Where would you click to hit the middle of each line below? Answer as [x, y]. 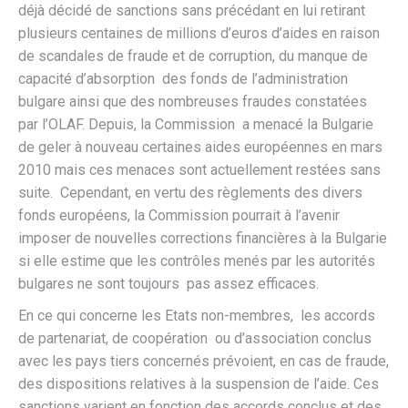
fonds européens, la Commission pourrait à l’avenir [179, 215]
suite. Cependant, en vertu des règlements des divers [190, 193]
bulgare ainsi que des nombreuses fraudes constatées [193, 102]
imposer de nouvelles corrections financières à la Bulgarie [203, 238]
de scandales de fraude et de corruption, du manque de [193, 56]
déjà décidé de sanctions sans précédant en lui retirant [192, 10]
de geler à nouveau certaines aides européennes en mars [200, 147]
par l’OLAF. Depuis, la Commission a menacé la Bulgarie [196, 124]
